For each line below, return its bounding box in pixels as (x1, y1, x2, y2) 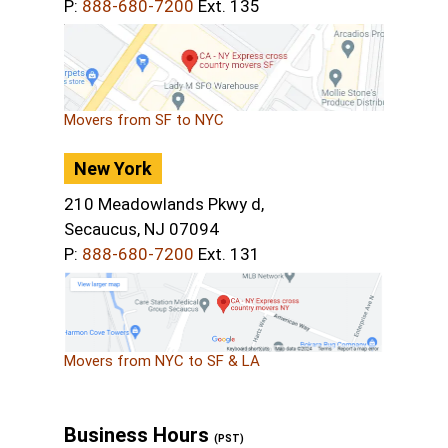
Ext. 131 (193, 243, 260, 264)
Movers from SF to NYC (63, 110, 224, 129)
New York (73, 157, 152, 179)
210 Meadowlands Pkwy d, (63, 193, 264, 214)
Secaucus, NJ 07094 (63, 218, 219, 239)
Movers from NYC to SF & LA (63, 351, 260, 370)
